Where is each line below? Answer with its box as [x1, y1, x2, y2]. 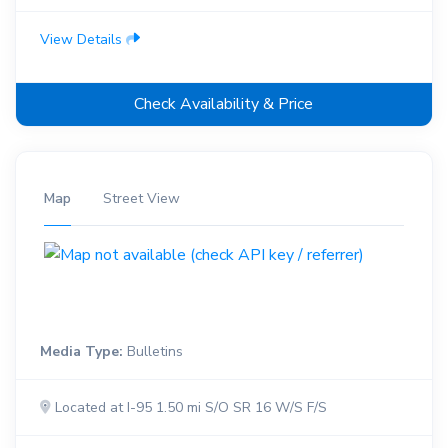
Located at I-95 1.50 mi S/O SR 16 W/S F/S [51, 397, 327, 417]
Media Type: [40, 341, 123, 361]
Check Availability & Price [134, 92, 314, 115]
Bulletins [123, 341, 183, 361]
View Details [40, 29, 126, 49]
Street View [103, 188, 180, 208]
